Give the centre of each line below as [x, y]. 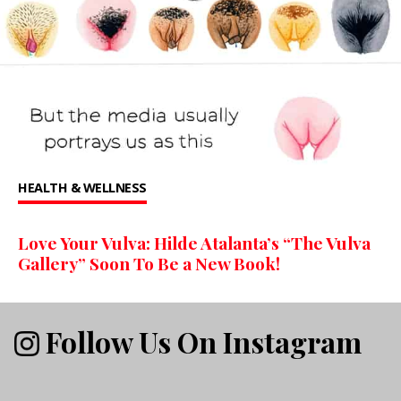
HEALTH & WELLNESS [82, 188]
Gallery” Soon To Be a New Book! [149, 264]
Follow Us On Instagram [200, 341]
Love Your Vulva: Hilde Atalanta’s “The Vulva [194, 243]
